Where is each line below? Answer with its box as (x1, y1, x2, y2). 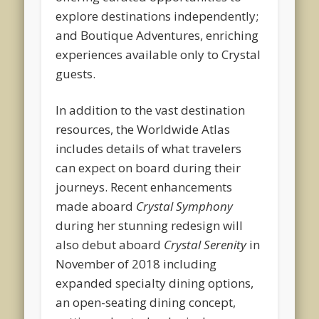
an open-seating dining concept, (56, 293, 236, 310)
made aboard (56, 197, 137, 214)
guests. (56, 65, 96, 82)
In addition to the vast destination (56, 101, 246, 118)
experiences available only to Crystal (56, 46, 261, 63)
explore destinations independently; (56, 7, 259, 24)
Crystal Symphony (136, 197, 234, 214)
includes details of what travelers (56, 140, 242, 157)
